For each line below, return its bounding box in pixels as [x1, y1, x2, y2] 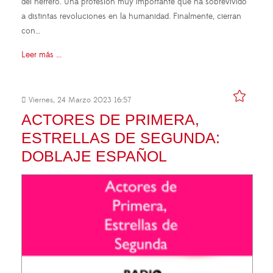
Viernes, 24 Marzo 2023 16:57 [26, 94, 131, 105]
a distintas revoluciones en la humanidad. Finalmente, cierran [21, 10, 241, 22]
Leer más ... [21, 49, 62, 60]
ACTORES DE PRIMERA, [21, 110, 199, 128]
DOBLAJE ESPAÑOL [21, 147, 167, 165]
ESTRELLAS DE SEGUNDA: [21, 129, 220, 146]
